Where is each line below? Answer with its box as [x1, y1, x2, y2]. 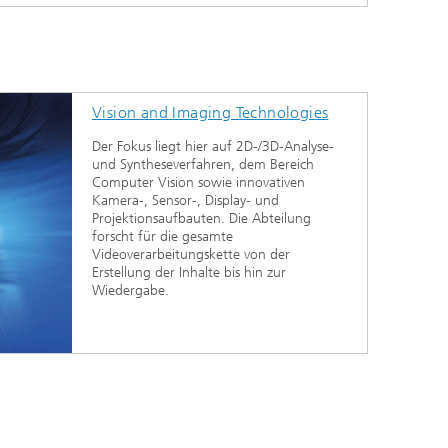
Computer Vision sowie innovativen [92, 173, 305, 191]
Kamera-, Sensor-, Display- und [92, 191, 279, 209]
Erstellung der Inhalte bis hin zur [92, 263, 286, 281]
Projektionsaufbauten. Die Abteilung [92, 209, 311, 227]
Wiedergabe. [92, 281, 169, 299]
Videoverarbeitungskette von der [92, 245, 290, 263]
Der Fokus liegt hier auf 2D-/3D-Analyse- [92, 137, 334, 155]
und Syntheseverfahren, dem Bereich [92, 155, 314, 173]
